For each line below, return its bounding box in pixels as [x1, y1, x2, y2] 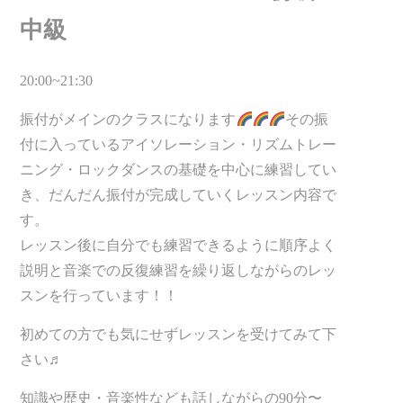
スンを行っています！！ [20, 288, 179, 304]
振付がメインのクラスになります [20, 112, 237, 128]
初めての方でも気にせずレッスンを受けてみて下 [20, 327, 337, 343]
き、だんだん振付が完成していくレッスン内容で [20, 187, 337, 203]
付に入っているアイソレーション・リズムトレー [20, 137, 337, 153]
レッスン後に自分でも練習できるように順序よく [20, 237, 337, 254]
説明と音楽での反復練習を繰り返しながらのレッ [20, 263, 337, 279]
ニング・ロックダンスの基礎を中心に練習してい [20, 162, 337, 178]
